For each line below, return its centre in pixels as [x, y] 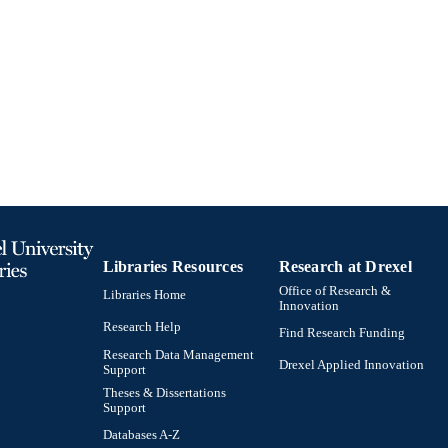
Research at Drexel [345, 266]
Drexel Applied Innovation [351, 365]
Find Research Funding [341, 333]
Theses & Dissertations [164, 392]
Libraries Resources [173, 266]
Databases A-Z [141, 435]
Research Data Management [178, 354]
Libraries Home [144, 295]
